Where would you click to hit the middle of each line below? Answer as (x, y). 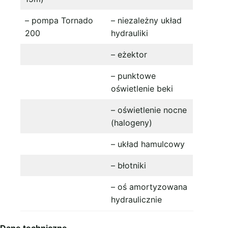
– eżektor (129, 54)
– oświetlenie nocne (149, 110)
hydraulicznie (136, 199)
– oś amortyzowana (149, 187)
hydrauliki (130, 33)
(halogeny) (132, 122)
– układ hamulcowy (148, 144)
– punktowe (133, 76)
